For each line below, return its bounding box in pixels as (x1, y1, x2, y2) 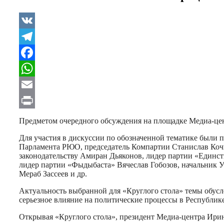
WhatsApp (19, 79, 56, 88)
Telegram (19, 47, 51, 56)
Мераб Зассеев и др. (19, 169, 87, 178)
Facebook (19, 63, 52, 72)
